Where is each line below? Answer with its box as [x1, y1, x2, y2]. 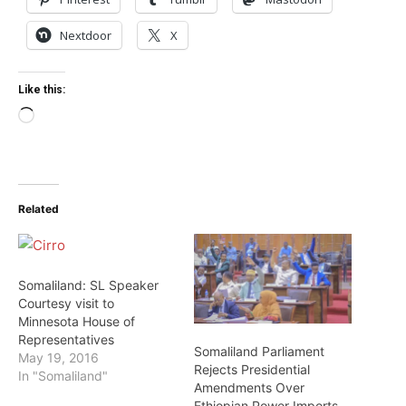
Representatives [18, 332, 114, 347]
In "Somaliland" [18, 368, 108, 383]
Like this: [18, 83, 65, 96]
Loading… [34, 109, 95, 126]
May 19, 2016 [18, 350, 99, 365]
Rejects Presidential [194, 362, 310, 378]
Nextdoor [60, 27, 111, 43]
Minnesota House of [18, 314, 135, 329]
